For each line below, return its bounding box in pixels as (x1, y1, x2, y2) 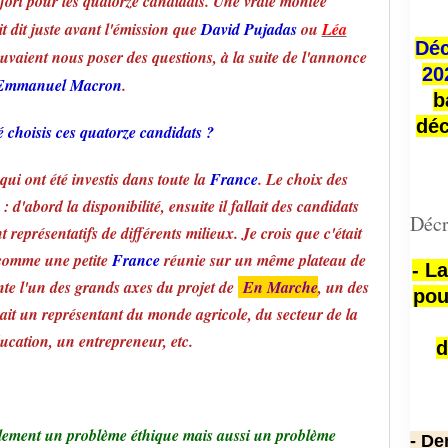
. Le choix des (258, 168, 348, 190)
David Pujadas (200, 18, 297, 40)
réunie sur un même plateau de (159, 249, 366, 271)
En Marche (238, 276, 318, 298)
